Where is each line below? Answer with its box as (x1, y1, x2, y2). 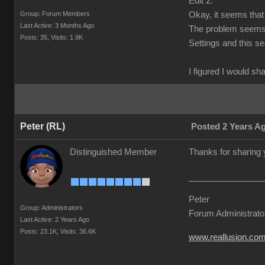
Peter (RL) (20, 121, 65, 131)
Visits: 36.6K (60, 228, 96, 235)
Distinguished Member (70, 147, 157, 157)
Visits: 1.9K (51, 34, 83, 41)
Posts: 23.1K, (20, 228, 59, 235)
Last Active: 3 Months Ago (20, 22, 94, 29)
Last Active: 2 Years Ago (20, 216, 89, 223)
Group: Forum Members (20, 10, 90, 17)
